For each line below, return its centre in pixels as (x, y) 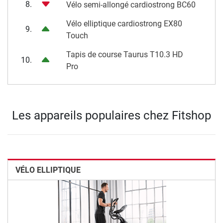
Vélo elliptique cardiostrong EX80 (124, 24)
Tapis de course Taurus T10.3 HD (125, 55)
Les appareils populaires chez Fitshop (111, 116)
